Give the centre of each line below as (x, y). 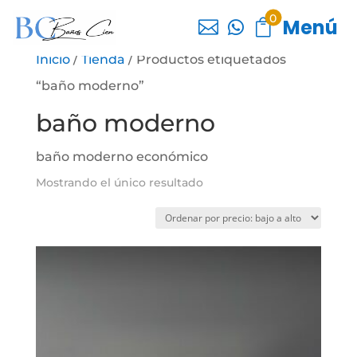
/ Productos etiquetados (205, 59)
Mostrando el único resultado (119, 182)
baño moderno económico (122, 157)
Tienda (103, 59)
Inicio (53, 59)
